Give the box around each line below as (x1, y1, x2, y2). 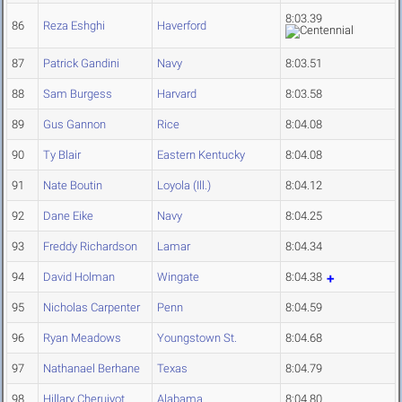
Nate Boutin (43, 179, 102, 193)
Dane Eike (43, 209, 93, 223)
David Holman (43, 270, 115, 284)
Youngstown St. (157, 331, 237, 345)
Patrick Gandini (43, 57, 119, 71)
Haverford (157, 19, 206, 33)
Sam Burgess (43, 87, 112, 101)
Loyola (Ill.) (157, 179, 211, 193)
